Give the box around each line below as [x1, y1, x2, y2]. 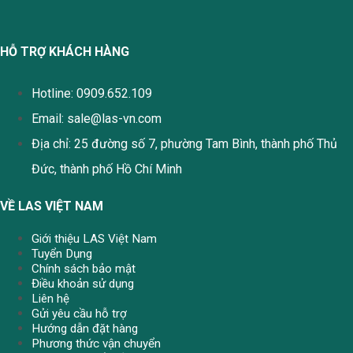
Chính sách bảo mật [32, 261, 136, 276]
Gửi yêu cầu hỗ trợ [32, 306, 127, 321]
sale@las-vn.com [67, 111, 162, 127]
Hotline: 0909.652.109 [32, 86, 152, 102]
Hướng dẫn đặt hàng [32, 321, 138, 336]
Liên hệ [32, 291, 69, 306]
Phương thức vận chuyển [32, 336, 161, 351]
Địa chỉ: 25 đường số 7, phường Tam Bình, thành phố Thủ [32, 136, 337, 152]
